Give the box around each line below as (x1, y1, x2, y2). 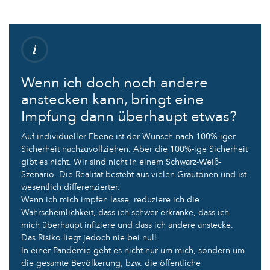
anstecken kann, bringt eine (21, 89, 204, 110)
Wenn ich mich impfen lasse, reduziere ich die (21, 193, 199, 206)
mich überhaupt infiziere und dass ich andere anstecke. (21, 219, 233, 231)
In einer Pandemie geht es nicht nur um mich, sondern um (21, 244, 245, 256)
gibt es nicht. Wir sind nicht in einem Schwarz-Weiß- (21, 155, 221, 168)
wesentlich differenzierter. (21, 181, 120, 193)
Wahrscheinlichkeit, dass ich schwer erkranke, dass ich (21, 206, 229, 218)
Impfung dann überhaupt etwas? (21, 106, 237, 127)
